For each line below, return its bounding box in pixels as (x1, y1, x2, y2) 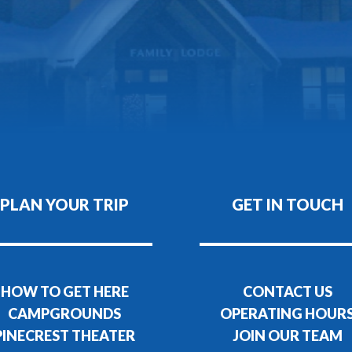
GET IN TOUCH (231, 194, 343, 214)
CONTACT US (242, 282, 332, 300)
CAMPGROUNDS (8, 304, 122, 322)
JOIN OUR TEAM (232, 326, 343, 344)
